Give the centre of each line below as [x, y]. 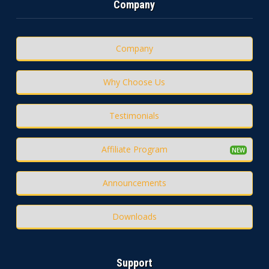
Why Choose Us [134, 82]
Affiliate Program [134, 150]
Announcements [134, 183]
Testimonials [134, 116]
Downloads [134, 217]
